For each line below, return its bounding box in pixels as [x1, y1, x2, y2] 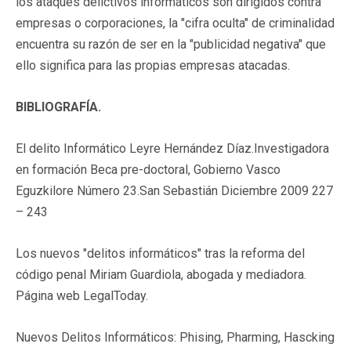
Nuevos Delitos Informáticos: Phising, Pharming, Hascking [16, 329, 335, 345]
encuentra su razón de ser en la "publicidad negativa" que [16, 36, 326, 52]
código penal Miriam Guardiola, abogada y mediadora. [16, 266, 306, 282]
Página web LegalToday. [16, 288, 148, 303]
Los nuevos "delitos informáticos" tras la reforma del [16, 245, 305, 261]
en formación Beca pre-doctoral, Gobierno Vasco [16, 161, 280, 177]
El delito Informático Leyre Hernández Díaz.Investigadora [16, 140, 329, 156]
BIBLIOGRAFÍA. [16, 99, 101, 114]
